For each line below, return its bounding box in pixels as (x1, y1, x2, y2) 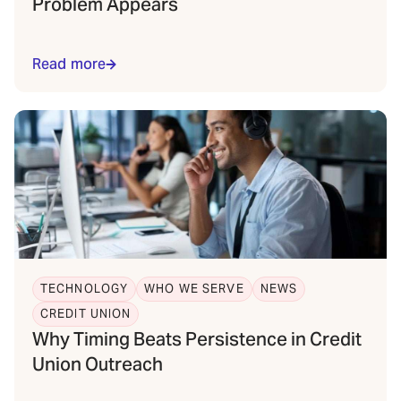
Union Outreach (32, 353, 163, 376)
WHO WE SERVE (144, 281, 244, 296)
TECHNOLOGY (40, 281, 129, 296)
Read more (32, 55, 107, 73)
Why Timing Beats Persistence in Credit (32, 328, 362, 351)
